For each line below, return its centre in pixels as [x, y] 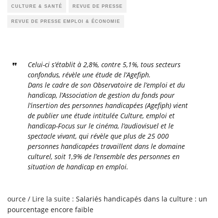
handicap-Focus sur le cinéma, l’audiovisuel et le [100, 126]
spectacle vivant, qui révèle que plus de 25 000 [98, 136]
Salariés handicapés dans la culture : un [142, 199]
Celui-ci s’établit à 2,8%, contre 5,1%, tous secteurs [104, 64]
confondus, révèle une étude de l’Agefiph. [89, 74]
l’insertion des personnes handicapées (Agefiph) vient [108, 105]
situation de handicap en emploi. [78, 166]
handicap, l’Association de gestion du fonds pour [101, 95]
